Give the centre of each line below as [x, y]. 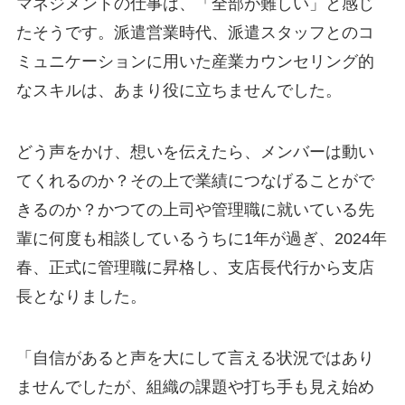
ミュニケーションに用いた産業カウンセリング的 [195, 61]
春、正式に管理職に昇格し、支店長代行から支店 [195, 267]
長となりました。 [81, 296]
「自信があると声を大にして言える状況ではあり [195, 358]
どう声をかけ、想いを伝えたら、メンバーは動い [195, 151]
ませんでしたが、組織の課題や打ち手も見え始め [195, 386]
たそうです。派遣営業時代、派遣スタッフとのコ [195, 32]
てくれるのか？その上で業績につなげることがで [195, 180]
